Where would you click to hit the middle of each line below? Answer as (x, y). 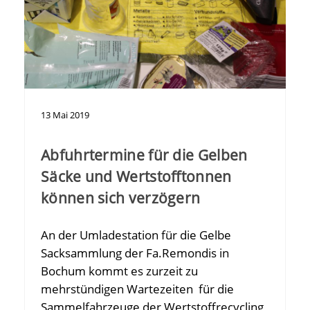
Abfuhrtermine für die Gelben (144, 155)
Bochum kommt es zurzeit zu (119, 271)
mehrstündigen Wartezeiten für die (137, 289)
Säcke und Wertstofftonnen (136, 177)
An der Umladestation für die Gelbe (136, 235)
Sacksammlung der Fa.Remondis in (135, 253)
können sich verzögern (121, 198)
